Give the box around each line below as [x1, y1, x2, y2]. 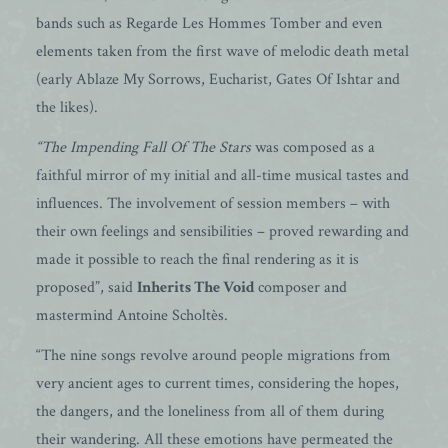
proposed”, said [36, 277, 137, 298]
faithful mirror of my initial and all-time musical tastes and [36, 165, 409, 186]
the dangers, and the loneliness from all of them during [36, 401, 384, 422]
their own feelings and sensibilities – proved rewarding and [36, 221, 409, 242]
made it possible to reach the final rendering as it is [36, 249, 359, 270]
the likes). [36, 97, 98, 118]
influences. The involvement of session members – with [36, 193, 390, 214]
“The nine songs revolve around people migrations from [36, 345, 391, 366]
